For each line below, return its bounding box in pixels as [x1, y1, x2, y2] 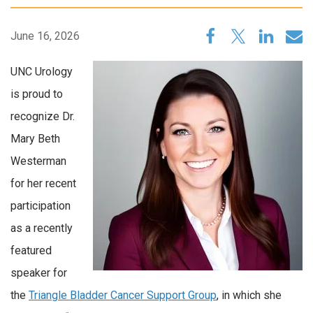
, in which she [217, 289, 282, 302]
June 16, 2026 [10, 29, 80, 43]
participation [10, 199, 71, 212]
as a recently [10, 221, 73, 235]
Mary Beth [10, 132, 60, 145]
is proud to [10, 87, 63, 101]
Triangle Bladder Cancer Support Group [29, 289, 217, 302]
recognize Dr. [10, 110, 75, 123]
